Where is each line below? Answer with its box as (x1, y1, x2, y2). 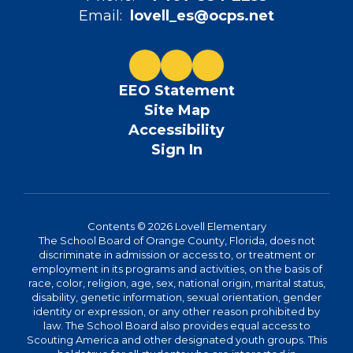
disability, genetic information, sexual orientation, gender (32, 290, 321, 303)
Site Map (143, 101, 210, 119)
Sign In (150, 140, 203, 158)
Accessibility (128, 121, 225, 139)
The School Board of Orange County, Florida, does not (38, 233, 315, 247)
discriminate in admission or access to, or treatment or (38, 247, 315, 261)
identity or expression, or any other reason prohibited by (33, 304, 320, 318)
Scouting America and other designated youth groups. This (26, 333, 327, 346)
